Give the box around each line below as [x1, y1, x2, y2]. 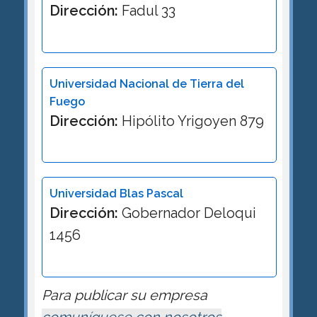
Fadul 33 [117, 1, 175, 19]
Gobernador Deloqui [117, 204, 256, 222]
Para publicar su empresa [41, 287, 207, 304]
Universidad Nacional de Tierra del [49, 76, 244, 91]
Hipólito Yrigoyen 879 [117, 112, 264, 129]
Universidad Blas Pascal [49, 187, 183, 201]
